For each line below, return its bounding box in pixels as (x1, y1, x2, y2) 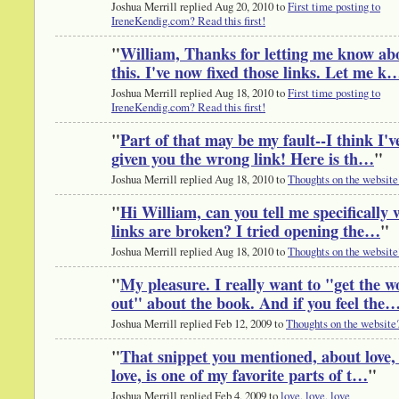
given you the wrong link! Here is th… (111, 147, 374, 171)
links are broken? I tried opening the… (111, 219, 380, 243)
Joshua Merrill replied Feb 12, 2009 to (111, 314, 286, 331)
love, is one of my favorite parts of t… (111, 363, 368, 387)
